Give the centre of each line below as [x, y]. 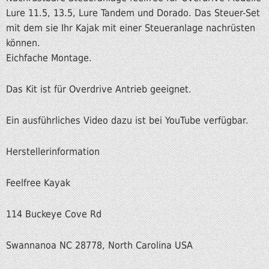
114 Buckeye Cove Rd [54, 214]
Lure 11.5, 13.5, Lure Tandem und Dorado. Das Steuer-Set [133, 13]
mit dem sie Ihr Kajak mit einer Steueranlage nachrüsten [131, 28]
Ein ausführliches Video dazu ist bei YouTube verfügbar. [127, 121]
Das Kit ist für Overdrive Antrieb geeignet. [99, 89]
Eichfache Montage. [49, 58]
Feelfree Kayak [38, 183]
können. [23, 43]
